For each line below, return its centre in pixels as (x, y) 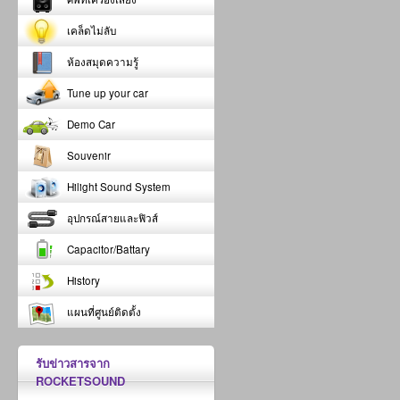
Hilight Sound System (119, 187)
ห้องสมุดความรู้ (103, 62)
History (83, 280)
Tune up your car (108, 93)
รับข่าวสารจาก (73, 363)
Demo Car (91, 124)
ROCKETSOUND (80, 381)
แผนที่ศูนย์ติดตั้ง (104, 312)
